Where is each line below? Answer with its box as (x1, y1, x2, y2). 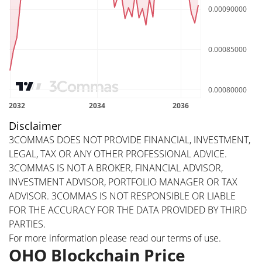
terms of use (167, 231, 219, 244)
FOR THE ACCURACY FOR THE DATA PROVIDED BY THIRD (9, 203, 247, 216)
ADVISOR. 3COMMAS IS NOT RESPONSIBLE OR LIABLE (9, 189, 236, 202)
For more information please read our (9, 231, 165, 244)
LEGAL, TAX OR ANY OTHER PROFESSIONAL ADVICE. (9, 147, 227, 160)
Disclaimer (9, 118, 61, 133)
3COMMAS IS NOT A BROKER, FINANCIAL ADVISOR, (9, 161, 223, 174)
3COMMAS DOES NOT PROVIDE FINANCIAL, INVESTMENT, (9, 133, 250, 146)
